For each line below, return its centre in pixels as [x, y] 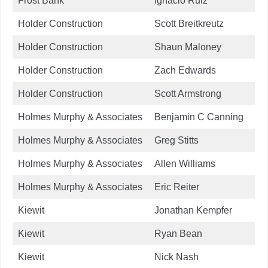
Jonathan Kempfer [193, 210]
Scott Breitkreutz [189, 23]
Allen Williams [185, 163]
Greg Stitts [176, 140]
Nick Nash [176, 257]
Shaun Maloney [188, 47]
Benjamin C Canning [199, 117]
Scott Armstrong [188, 93]
